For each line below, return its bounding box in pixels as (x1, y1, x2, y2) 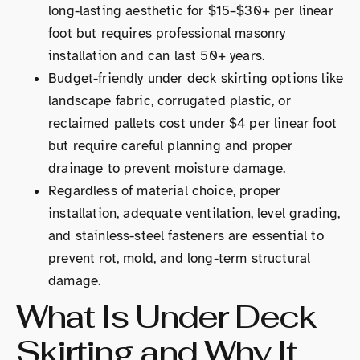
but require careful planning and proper (48, 137, 293, 154)
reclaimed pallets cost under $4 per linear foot (48, 114, 337, 132)
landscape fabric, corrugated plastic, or (48, 92, 291, 109)
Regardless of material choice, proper (48, 182, 281, 199)
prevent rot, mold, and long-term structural (48, 249, 311, 267)
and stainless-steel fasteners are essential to (48, 227, 324, 244)
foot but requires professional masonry (48, 24, 286, 42)
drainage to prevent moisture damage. (48, 159, 286, 177)
